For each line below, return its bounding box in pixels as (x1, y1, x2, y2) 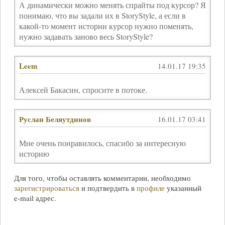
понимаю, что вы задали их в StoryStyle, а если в (19, 10, 186, 21)
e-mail (14, 193, 34, 203)
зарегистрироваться (14, 183, 79, 193)
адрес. (33, 193, 56, 203)
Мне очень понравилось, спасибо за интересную (19, 138, 186, 149)
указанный (164, 183, 201, 193)
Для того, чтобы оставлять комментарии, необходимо (14, 173, 191, 183)
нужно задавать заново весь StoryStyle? (19, 31, 153, 42)
